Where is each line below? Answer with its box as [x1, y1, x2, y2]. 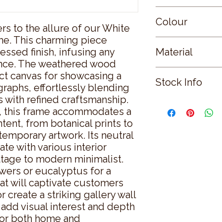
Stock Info [156, 76, 202, 88]
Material [156, 46, 193, 58]
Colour [156, 15, 187, 28]
